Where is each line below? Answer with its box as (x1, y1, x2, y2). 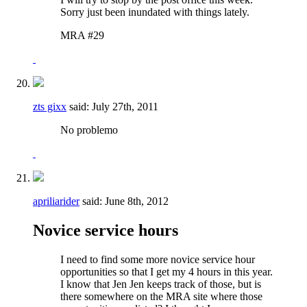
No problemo (60, 123, 121, 136)
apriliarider (33, 195, 79, 207)
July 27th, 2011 (92, 100, 158, 112)
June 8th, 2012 (105, 195, 169, 207)
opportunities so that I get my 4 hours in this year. (60, 265, 273, 278)
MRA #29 (60, 29, 104, 41)
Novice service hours (33, 221, 178, 239)
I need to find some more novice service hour (60, 253, 255, 265)
